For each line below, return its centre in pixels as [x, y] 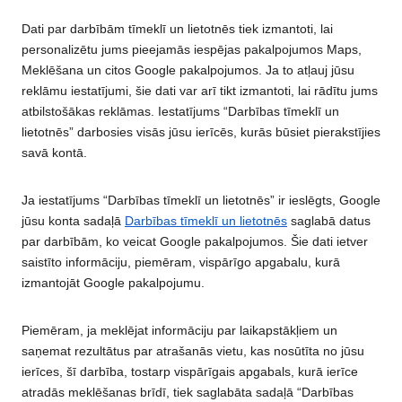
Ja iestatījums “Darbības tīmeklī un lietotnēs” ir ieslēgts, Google [201, 201]
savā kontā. [54, 153]
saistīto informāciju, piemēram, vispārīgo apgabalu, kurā [181, 262]
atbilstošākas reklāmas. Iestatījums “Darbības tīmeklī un [180, 112]
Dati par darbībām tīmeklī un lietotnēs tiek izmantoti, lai [177, 29]
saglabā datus [329, 221]
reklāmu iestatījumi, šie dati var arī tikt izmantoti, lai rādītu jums [200, 91]
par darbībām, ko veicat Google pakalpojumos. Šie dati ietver [195, 242]
